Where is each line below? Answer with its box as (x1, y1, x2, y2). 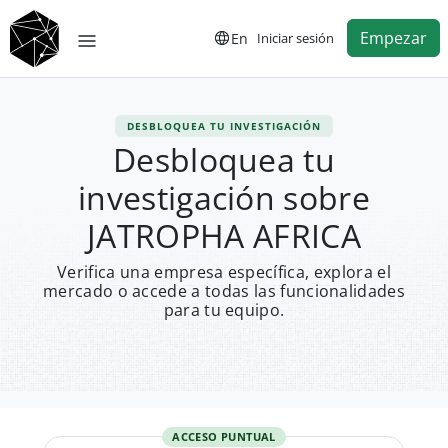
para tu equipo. (163, 299, 285, 321)
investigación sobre (77, 176, 371, 219)
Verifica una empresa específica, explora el (57, 261, 391, 283)
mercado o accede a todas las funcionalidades (42, 280, 406, 302)
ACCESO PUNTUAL (172, 429, 276, 444)
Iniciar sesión (257, 28, 334, 47)
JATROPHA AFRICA (87, 214, 361, 257)
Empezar (360, 27, 427, 50)
